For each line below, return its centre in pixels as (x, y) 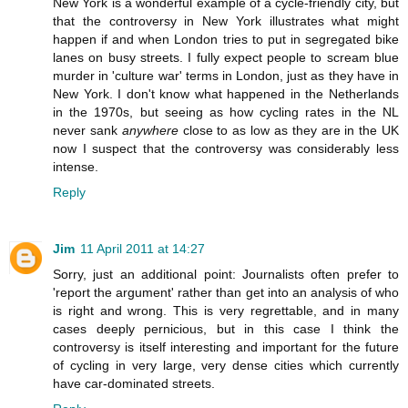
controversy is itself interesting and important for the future (226, 347)
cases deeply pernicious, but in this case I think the (226, 328)
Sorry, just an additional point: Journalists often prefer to (226, 274)
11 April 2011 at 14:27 (143, 248)
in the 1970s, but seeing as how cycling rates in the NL (226, 112)
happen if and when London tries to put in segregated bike (226, 39)
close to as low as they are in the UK (289, 130)
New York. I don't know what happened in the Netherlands (226, 93)
